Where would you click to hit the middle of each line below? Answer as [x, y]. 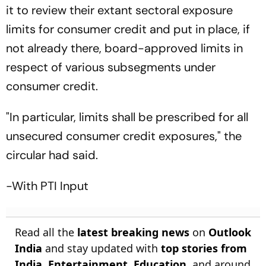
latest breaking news [133, 232]
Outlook [230, 232]
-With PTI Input [47, 186]
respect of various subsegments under [111, 67]
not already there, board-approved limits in [124, 48]
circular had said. [52, 155]
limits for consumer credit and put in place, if [128, 29]
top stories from [204, 248]
